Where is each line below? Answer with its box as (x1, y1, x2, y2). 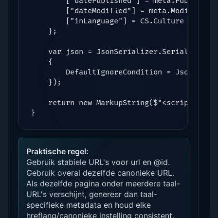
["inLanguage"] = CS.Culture (31, 16, 184, 26)
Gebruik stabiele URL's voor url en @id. (26, 157, 170, 167)
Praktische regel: (26, 146, 89, 156)
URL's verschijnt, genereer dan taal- (26, 189, 157, 199)
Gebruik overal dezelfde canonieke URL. (26, 167, 174, 178)
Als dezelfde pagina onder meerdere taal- (26, 178, 180, 188)
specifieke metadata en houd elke (26, 200, 151, 210)
